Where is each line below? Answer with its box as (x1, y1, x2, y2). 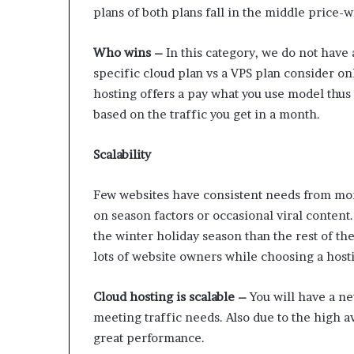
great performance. (93, 330, 205, 345)
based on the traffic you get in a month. (93, 106, 320, 122)
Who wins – (93, 44, 166, 60)
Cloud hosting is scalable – (93, 288, 250, 304)
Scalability (93, 146, 151, 162)
